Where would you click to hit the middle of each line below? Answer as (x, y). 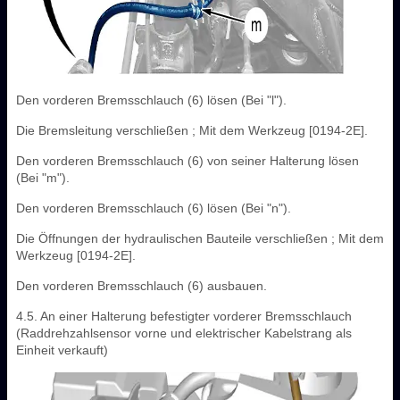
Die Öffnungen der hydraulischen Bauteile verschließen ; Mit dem (200, 238)
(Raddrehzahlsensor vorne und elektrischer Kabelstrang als (184, 333)
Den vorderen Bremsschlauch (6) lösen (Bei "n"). (154, 208)
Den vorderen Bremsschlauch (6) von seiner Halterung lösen (187, 160)
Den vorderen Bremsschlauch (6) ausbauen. (142, 285)
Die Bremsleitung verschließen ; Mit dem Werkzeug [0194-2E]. (192, 130)
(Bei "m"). (43, 177)
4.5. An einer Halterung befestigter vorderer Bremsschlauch (184, 316)
